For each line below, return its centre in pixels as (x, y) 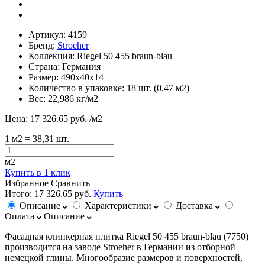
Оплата (20, 216)
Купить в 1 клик (38, 172)
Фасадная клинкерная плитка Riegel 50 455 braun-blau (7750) (127, 236)
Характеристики (118, 205)
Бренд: (43, 45)
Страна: (45, 66)
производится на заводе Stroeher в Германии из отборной (120, 247)
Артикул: (48, 34)
